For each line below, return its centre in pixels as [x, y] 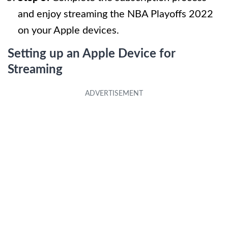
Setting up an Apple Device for [91, 54]
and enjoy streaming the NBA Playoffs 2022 [116, 15]
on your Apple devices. [68, 31]
